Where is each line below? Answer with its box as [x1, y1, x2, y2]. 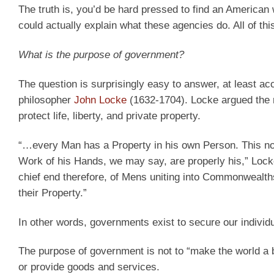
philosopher [18, 94, 74, 106]
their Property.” [18, 187, 87, 199]
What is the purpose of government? [18, 49, 184, 61]
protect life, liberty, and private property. [18, 109, 201, 122]
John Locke [74, 94, 127, 106]
